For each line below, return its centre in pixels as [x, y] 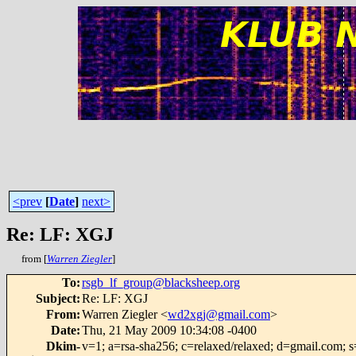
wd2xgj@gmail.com [219, 314]
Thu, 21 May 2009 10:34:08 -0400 [169, 330]
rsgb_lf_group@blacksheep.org [161, 282]
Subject [56, 298]
